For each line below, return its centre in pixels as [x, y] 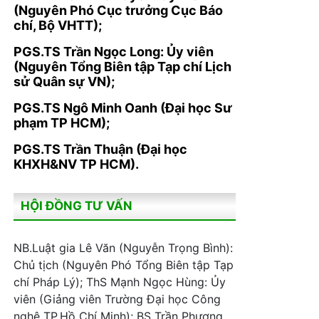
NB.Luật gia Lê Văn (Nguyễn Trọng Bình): [123, 248]
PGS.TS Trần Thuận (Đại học [100, 149]
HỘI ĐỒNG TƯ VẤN [77, 206]
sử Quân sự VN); [64, 82]
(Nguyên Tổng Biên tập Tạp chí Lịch [122, 67]
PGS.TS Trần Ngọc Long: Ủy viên [114, 52]
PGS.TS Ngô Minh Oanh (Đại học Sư [123, 108]
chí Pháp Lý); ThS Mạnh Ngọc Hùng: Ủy [120, 282]
